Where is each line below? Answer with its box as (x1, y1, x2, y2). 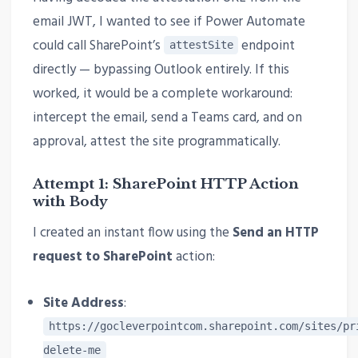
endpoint (238, 34, 296, 57)
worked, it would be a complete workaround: (32, 82, 292, 105)
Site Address (43, 292, 125, 314)
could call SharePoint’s (32, 34, 164, 57)
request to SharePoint (32, 246, 173, 268)
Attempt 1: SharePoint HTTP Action (32, 175, 299, 193)
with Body (32, 193, 108, 210)
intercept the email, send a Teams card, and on (32, 106, 302, 129)
